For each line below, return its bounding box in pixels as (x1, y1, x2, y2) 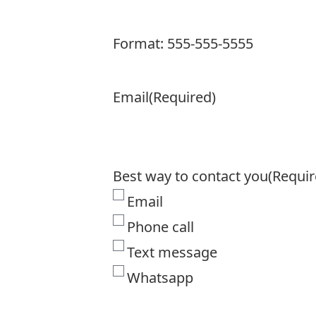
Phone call (127, 217, 194, 236)
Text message (127, 243, 217, 262)
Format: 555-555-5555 (113, 34, 253, 53)
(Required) (149, 87, 216, 107)
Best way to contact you (113, 166, 268, 186)
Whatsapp (127, 268, 193, 287)
